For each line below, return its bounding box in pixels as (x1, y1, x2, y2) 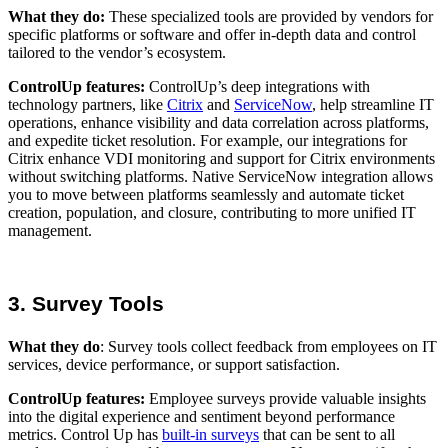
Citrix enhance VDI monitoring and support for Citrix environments (8, 150, 435, 168)
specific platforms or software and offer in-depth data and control (8, 26, 416, 44)
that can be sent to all (259, 426, 395, 444)
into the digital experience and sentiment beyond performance (8, 408, 395, 426)
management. (8, 222, 92, 240)
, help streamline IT (312, 96, 434, 114)
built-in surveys (162, 426, 259, 444)
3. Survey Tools (8, 292, 164, 316)
